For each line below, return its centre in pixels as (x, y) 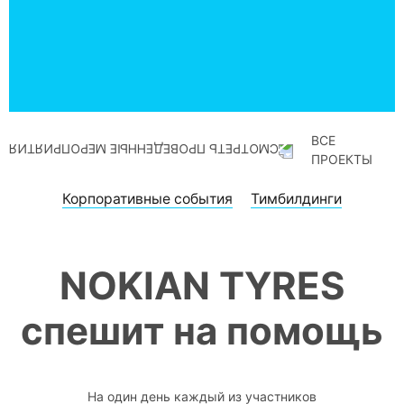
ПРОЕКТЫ (342, 159)
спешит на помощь (202, 330)
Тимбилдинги (296, 198)
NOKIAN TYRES (202, 285)
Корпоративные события (147, 198)
